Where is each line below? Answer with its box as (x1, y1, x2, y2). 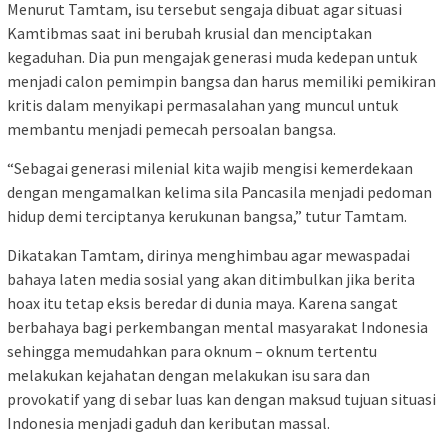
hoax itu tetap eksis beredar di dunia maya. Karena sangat (7, 292, 398, 313)
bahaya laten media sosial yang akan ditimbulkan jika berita (7, 268, 415, 289)
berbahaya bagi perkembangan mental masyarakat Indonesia (7, 316, 428, 337)
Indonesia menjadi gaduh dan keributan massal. (7, 412, 330, 433)
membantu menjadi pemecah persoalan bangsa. (7, 118, 336, 139)
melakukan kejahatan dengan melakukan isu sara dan (7, 364, 370, 385)
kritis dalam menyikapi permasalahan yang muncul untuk (7, 94, 398, 115)
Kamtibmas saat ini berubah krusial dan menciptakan (7, 22, 372, 43)
